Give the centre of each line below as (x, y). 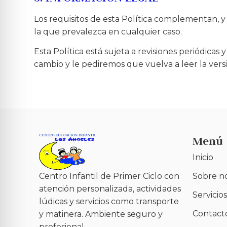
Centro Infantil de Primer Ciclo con (109, 176)
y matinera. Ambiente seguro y (101, 214)
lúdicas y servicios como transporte (109, 202)
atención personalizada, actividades (110, 189)
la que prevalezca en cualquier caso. (108, 31)
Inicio (203, 158)
